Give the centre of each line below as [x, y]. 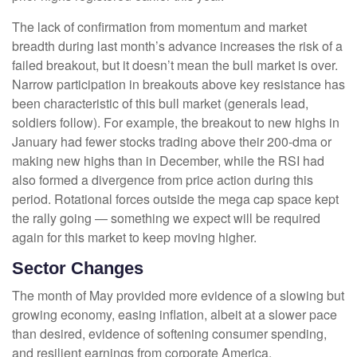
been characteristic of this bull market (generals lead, [160, 104]
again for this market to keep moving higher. [134, 237]
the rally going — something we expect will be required [166, 218]
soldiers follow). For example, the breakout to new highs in [176, 123]
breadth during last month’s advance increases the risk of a [177, 46]
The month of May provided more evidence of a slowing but [178, 296]
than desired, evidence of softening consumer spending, [169, 334]
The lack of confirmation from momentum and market [159, 27]
